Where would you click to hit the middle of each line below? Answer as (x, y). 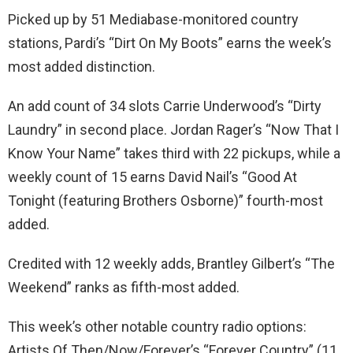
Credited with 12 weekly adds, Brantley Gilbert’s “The (171, 263)
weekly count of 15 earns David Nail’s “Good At (152, 176)
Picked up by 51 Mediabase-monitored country (153, 19)
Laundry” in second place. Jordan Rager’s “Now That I (173, 129)
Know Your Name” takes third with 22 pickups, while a (174, 153)
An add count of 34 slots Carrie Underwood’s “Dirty (165, 106)
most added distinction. (82, 66)
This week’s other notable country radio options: (157, 326)
